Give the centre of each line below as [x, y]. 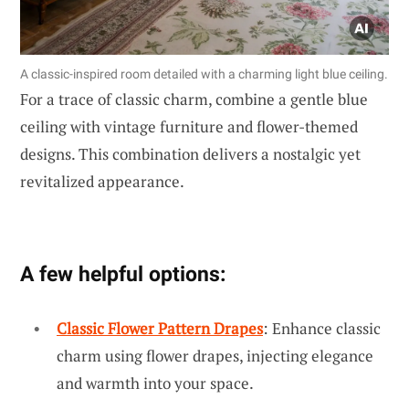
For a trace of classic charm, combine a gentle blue [194, 99]
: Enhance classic [322, 328]
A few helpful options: [123, 273]
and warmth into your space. [155, 383]
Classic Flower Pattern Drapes [160, 328]
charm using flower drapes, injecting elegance [215, 355]
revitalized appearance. [102, 181]
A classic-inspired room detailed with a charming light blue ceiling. [204, 73]
